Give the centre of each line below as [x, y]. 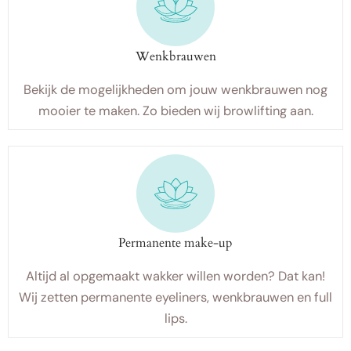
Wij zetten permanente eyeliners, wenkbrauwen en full [175, 297]
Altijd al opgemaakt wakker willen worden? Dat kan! [175, 276]
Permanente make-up [175, 243]
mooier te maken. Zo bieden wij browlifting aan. [175, 111]
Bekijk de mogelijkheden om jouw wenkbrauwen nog [175, 90]
